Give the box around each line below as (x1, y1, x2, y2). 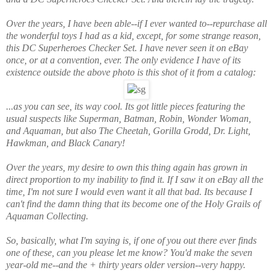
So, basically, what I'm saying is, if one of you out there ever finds (6, 235, 257, 246)
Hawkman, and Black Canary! (6, 137, 125, 148)
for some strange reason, (166, 30, 261, 41)
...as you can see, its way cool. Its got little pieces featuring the (6, 101, 245, 112)
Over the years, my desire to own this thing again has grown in (6, 161, 247, 172)
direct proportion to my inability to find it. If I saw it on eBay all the (6, 174, 263, 185)
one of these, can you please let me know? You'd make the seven (6, 247, 252, 258)
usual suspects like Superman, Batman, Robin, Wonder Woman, (6, 113, 251, 124)
